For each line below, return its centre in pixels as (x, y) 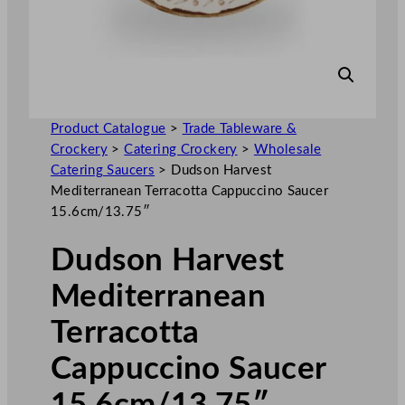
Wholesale (287, 149)
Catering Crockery (181, 149)
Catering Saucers (103, 170)
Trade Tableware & (240, 128)
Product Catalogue (108, 128)
